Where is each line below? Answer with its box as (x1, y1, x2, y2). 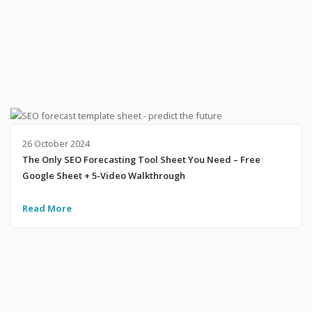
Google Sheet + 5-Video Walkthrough (22, 169, 185, 182)
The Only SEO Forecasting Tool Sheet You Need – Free (22, 153, 260, 166)
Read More (22, 201, 72, 214)
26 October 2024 (22, 137, 90, 150)
